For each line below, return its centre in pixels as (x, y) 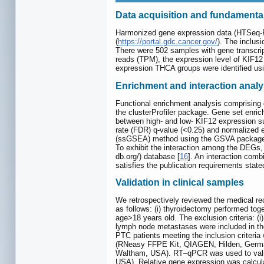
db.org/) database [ (148, 156)
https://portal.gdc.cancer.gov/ (168, 42)
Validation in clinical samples (180, 183)
